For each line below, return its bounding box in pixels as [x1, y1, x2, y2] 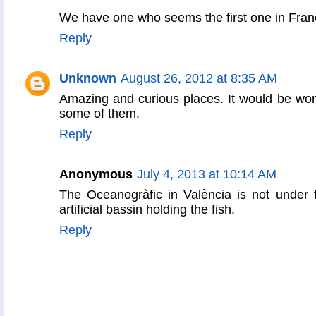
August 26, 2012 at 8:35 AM [121, 71, 277, 85]
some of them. [59, 107, 140, 121]
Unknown [59, 71, 116, 85]
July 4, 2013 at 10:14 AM [137, 167, 276, 181]
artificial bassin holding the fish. [59, 202, 235, 217]
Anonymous [59, 167, 133, 181]
